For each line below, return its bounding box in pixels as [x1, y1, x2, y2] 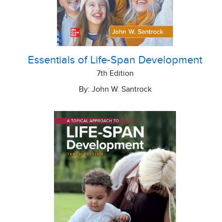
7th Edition [96, 69, 134, 77]
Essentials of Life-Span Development [28, 55, 202, 66]
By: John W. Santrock [78, 85, 152, 93]
